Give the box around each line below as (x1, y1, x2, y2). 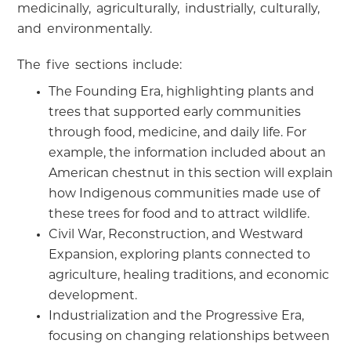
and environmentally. (17, 23, 152, 36)
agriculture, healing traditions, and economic (49, 269, 330, 282)
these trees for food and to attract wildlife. (49, 208, 310, 221)
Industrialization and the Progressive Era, (49, 309, 305, 323)
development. (49, 289, 138, 302)
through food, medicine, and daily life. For (49, 126, 307, 139)
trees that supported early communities (49, 106, 302, 119)
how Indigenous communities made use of (49, 187, 320, 201)
